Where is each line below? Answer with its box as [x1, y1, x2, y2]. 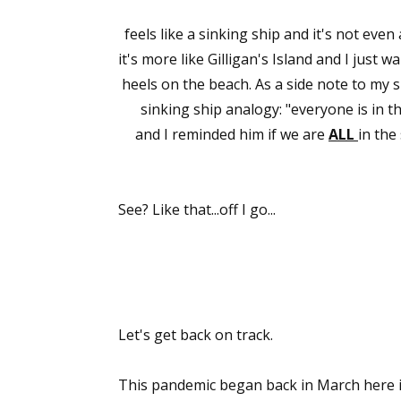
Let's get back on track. [118, 325, 273, 345]
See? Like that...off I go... [118, 200, 276, 219]
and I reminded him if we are [135, 124, 328, 144]
